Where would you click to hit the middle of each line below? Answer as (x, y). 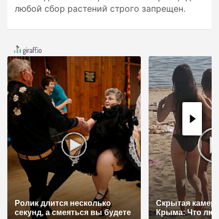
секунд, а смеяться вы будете (73, 213)
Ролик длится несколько (63, 203)
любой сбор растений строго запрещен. (100, 8)
